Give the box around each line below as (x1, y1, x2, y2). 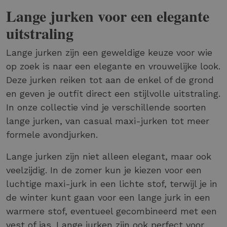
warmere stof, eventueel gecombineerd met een (6, 206, 217, 217)
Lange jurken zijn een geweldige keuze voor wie (6, 47, 212, 58)
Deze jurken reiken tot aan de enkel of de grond (6, 74, 214, 86)
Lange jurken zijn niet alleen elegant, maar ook (6, 151, 211, 162)
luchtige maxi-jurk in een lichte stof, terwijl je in (6, 178, 217, 190)
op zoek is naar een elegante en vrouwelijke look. (6, 61, 220, 72)
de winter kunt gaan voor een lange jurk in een (6, 192, 210, 203)
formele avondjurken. (6, 129, 98, 140)
